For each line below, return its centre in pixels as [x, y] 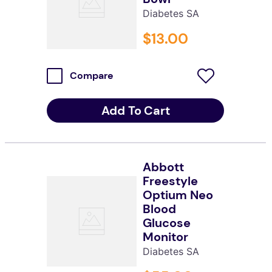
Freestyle [170, 181]
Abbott [163, 167]
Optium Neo [178, 195]
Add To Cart [135, 110]
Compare [91, 76]
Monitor [165, 236]
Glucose [166, 223]
